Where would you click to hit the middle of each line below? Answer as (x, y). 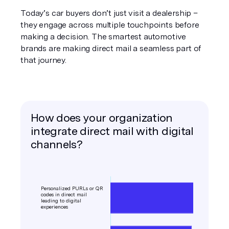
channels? (57, 144)
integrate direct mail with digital (112, 131)
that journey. (43, 60)
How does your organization (102, 118)
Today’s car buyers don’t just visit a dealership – (109, 13)
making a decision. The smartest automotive (104, 37)
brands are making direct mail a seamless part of (111, 48)
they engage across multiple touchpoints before (110, 25)
